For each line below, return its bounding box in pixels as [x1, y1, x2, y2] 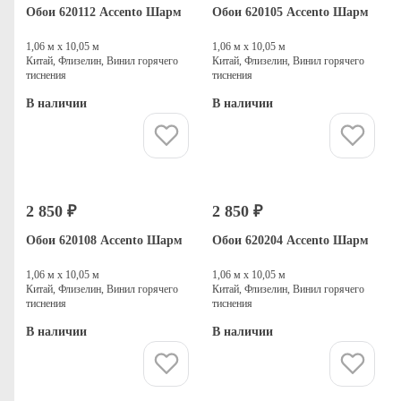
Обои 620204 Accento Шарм [212, 233, 369, 247]
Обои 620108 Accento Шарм [26, 233, 183, 247]
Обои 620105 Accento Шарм [212, 4, 369, 19]
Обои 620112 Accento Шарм [26, 4, 182, 19]
